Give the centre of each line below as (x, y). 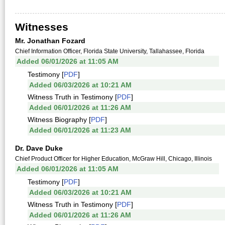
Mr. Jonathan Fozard (50, 41)
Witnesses (42, 27)
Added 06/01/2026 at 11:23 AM (80, 130)
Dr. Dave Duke (39, 148)
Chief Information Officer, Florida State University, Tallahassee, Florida (110, 51)
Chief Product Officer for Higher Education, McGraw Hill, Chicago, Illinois (114, 159)
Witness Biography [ (59, 120)
